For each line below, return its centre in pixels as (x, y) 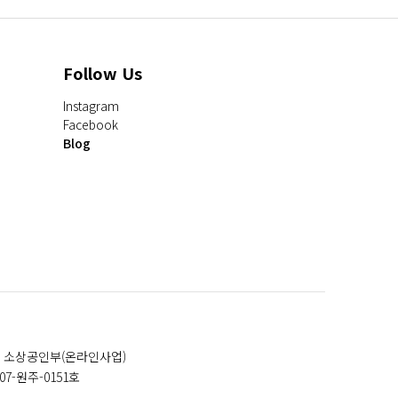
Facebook (91, 124)
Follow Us (103, 73)
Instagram (91, 106)
